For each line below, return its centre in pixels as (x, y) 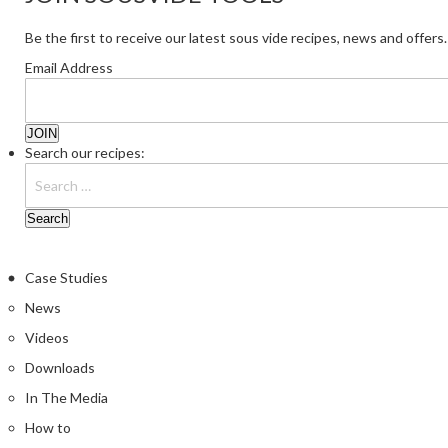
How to (48, 428)
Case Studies (66, 278)
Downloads (60, 368)
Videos (47, 338)
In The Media (66, 398)
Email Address (69, 68)
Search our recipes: (85, 153)
